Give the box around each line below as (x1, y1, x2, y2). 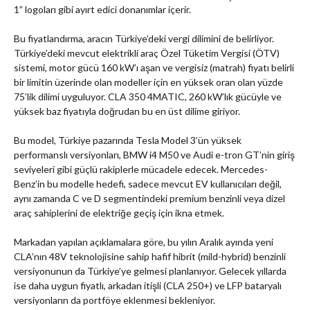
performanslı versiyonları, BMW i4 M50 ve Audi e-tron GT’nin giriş (14, 149, 295, 161)
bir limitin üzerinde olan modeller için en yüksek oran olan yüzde (14, 76, 283, 89)
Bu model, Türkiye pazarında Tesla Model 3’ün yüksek (14, 134, 241, 147)
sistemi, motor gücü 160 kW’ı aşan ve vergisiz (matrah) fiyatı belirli (14, 62, 294, 74)
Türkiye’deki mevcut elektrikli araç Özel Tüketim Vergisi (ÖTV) (14, 47, 280, 60)
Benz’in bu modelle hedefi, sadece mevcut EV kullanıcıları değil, (14, 178, 282, 190)
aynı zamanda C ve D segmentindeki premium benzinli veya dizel (14, 192, 285, 205)
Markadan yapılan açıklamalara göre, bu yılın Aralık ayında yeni (14, 236, 273, 248)
